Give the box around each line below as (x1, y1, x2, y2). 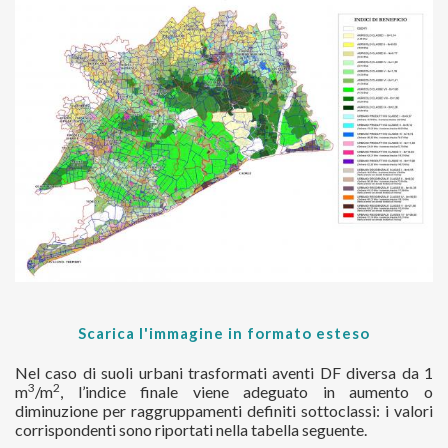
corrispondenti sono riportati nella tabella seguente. (15, 419, 367, 439)
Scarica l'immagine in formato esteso (78, 323, 370, 342)
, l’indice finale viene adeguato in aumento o (60, 381, 433, 401)
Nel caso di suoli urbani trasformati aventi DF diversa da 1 (15, 362, 433, 382)
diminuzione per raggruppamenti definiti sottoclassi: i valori (15, 400, 433, 420)
